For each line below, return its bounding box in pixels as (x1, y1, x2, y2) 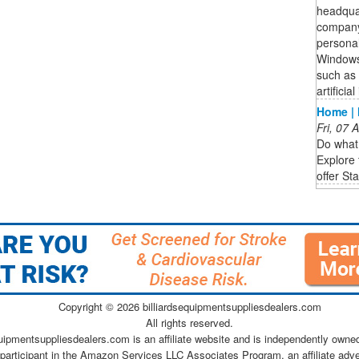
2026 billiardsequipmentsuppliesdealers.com (116, 298, 321, 314)
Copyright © (58, 298, 117, 314)
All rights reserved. (146, 314, 233, 330)
